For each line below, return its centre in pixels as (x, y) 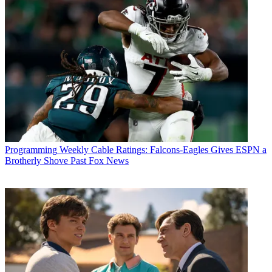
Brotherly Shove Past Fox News (67, 161)
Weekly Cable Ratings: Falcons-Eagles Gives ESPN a (163, 150)
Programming (31, 150)
